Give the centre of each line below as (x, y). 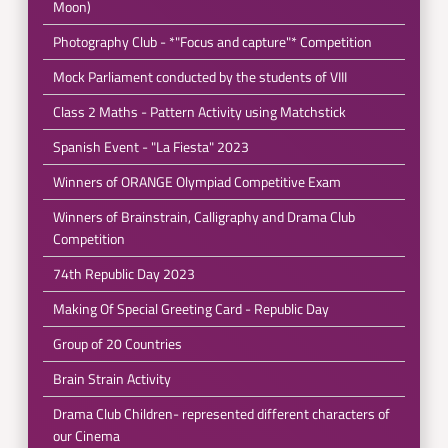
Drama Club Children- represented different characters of (221, 413)
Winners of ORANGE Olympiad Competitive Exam (196, 181)
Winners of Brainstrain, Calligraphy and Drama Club (203, 216)
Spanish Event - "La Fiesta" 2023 (150, 146)
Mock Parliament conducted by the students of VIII (199, 76)
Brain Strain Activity (111, 378)
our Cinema (86, 435)
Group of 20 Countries (117, 343)
